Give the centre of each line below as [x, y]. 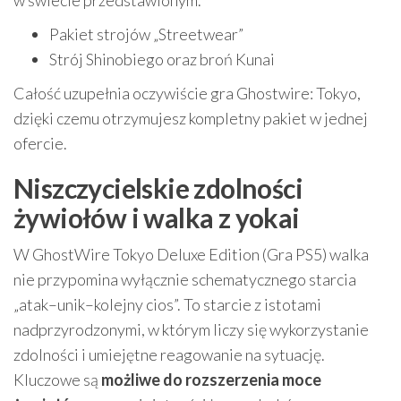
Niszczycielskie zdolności [158, 188]
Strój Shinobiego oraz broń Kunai [162, 60]
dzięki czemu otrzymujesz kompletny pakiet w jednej [191, 119]
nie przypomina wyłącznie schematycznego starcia [185, 280]
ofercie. [40, 144]
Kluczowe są [57, 380]
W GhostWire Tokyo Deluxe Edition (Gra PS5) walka [191, 255]
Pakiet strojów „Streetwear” [146, 34]
